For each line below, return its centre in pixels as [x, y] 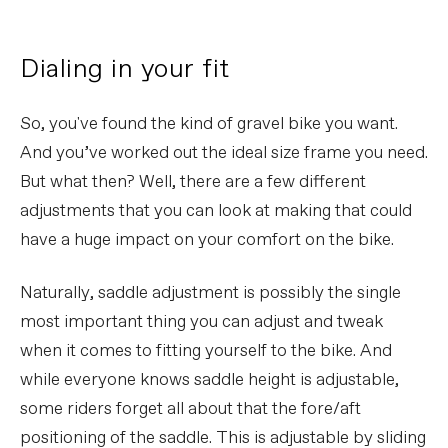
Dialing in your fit [125, 70]
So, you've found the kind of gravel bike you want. [209, 125]
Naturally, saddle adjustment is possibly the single [210, 294]
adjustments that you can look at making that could [216, 212]
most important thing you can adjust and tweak [201, 323]
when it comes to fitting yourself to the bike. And [206, 352]
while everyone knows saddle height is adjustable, [209, 381]
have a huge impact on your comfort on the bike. [207, 241]
